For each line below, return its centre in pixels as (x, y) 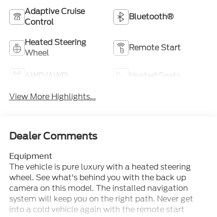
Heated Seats (155, 76)
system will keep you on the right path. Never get (101, 199)
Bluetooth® (151, 16)
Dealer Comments (53, 136)
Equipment (31, 156)
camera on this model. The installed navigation (98, 188)
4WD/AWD (46, 76)
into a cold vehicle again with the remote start (97, 210)
